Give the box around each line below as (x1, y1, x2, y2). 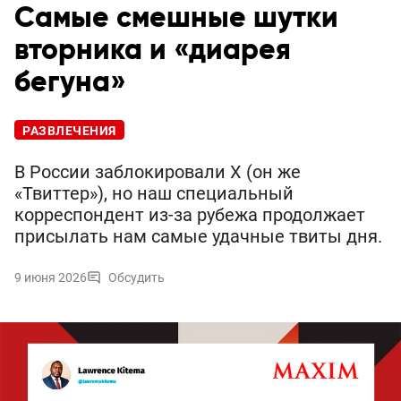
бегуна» (14, 68, 126, 98)
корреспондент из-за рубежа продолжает (14, 204, 365, 226)
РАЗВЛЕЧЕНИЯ (22, 124, 116, 139)
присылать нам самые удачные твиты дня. (14, 226, 382, 248)
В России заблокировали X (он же (14, 161, 301, 183)
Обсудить (108, 270, 165, 286)
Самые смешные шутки (14, 4, 338, 33)
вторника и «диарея (14, 36, 291, 65)
